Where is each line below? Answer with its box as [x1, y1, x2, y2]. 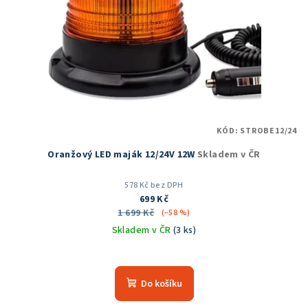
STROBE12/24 [240, 125, 297, 137]
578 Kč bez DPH [124, 179, 184, 192]
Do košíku [140, 277, 182, 291]
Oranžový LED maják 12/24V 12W [47, 148, 198, 162]
